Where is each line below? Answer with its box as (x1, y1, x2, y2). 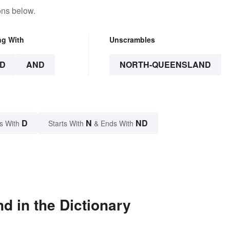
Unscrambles (109, 34, 155, 45)
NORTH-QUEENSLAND (119, 58, 211, 70)
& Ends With (92, 118, 136, 128)
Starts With (48, 118, 86, 128)
